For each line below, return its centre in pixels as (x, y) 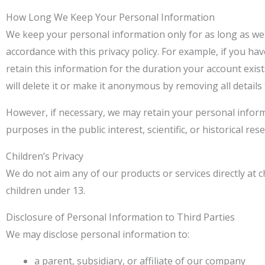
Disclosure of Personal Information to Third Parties (120, 217)
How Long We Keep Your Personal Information (110, 17)
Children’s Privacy (45, 156)
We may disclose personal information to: (98, 234)
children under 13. (46, 190)
